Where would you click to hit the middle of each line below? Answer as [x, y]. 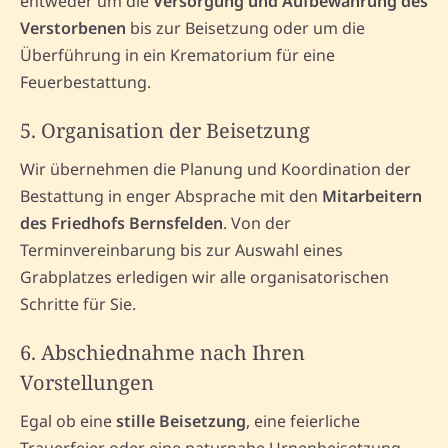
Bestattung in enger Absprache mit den [171, 196]
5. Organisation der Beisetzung [165, 131]
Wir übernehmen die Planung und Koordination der [215, 169]
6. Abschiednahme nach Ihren [162, 353]
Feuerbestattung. [85, 82]
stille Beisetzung [181, 421]
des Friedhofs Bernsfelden [121, 223]
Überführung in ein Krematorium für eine [177, 55]
